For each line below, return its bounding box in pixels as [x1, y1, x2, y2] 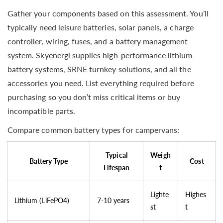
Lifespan [103, 163, 130, 172]
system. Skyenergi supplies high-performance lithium [7, 50, 193, 60]
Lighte [150, 190, 169, 199]
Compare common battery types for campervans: [7, 124, 180, 134]
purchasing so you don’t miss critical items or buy [7, 92, 181, 102]
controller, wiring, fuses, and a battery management [7, 36, 188, 46]
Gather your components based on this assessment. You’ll [7, 8, 209, 18]
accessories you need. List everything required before [7, 78, 194, 88]
